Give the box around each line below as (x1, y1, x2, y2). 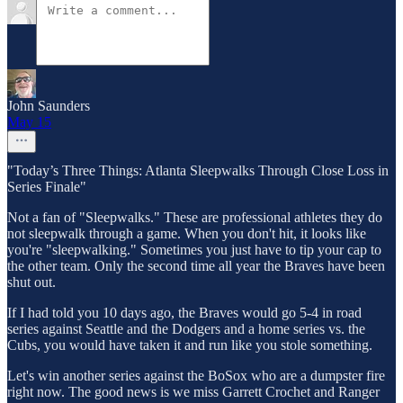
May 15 (7, 114, 51, 130)
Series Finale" (7, 179, 86, 195)
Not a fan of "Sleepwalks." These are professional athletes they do (7, 210, 382, 226)
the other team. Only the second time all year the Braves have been (7, 258, 385, 274)
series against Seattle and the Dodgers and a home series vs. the (7, 321, 365, 337)
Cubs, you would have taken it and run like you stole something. (7, 337, 372, 354)
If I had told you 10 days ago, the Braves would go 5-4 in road (7, 305, 362, 321)
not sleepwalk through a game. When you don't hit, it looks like (7, 226, 366, 242)
